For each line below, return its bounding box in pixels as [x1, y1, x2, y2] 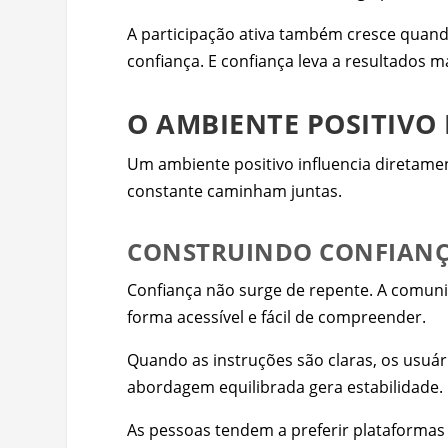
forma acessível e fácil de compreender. [127, 305, 427, 328]
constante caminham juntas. [127, 179, 343, 202]
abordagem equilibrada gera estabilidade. [127, 375, 444, 398]
